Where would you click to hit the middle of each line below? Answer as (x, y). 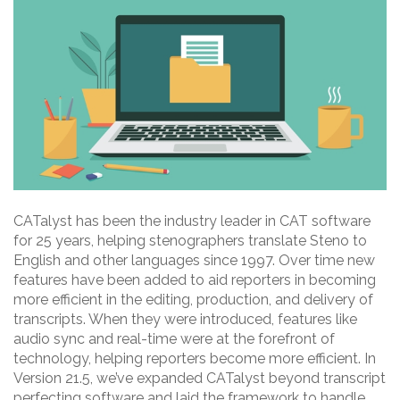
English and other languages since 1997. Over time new (194, 261)
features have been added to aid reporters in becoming (195, 280)
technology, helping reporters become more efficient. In (195, 359)
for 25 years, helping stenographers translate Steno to (190, 241)
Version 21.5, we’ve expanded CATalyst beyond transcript (200, 379)
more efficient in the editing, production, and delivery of (193, 300)
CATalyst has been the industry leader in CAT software (192, 221)
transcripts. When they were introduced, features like (185, 320)
